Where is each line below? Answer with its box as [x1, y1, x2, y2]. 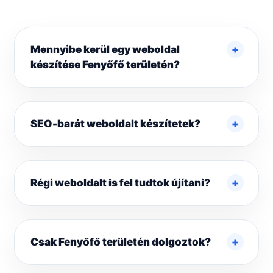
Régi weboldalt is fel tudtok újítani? [30, 177, 210, 190]
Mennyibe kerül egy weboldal [30, 43, 180, 56]
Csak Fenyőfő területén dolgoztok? [30, 236, 211, 249]
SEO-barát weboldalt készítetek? [30, 118, 200, 130]
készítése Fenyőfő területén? [30, 58, 180, 71]
